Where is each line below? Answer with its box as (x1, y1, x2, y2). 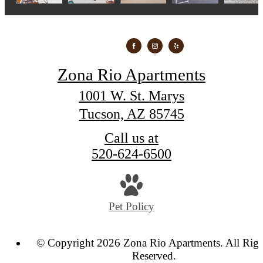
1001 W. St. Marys (79, 87, 184, 103)
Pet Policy (109, 200, 154, 213)
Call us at (104, 130, 159, 146)
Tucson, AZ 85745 (79, 106, 184, 122)
